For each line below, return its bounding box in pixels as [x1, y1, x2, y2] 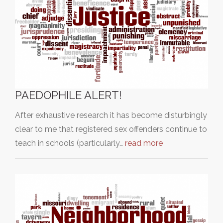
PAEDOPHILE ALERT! [15, 89, 122, 102]
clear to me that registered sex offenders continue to [15, 124, 207, 134]
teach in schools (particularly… [15, 138, 125, 148]
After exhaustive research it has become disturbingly [15, 111, 207, 120]
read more [125, 138, 163, 148]
